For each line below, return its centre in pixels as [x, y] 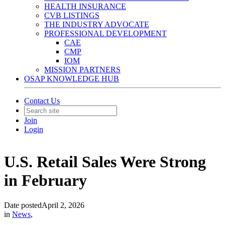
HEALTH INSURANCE [85, 6]
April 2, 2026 [63, 205]
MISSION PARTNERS [82, 70]
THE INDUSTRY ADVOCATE [97, 24]
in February [45, 181]
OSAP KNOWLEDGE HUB [72, 79]
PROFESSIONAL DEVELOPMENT [105, 33]
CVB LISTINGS [72, 15]
